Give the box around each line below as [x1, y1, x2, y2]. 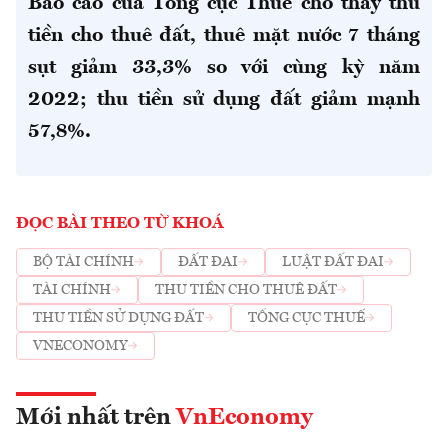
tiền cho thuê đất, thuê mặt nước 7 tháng [28, 25, 420, 46]
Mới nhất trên [16, 405, 176, 430]
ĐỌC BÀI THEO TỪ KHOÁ [16, 215, 224, 232]
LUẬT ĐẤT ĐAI [282, 255, 384, 270]
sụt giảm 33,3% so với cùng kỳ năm [28, 57, 420, 78]
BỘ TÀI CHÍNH [33, 255, 134, 270]
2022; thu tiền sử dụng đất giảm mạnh [28, 89, 420, 110]
